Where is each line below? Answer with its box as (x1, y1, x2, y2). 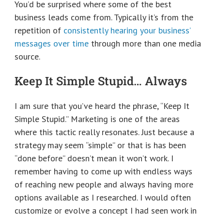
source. (15, 51, 40, 62)
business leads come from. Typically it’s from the (15, 12, 193, 23)
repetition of (15, 25, 63, 36)
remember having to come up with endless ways (15, 165, 192, 177)
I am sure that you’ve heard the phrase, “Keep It (15, 100, 189, 111)
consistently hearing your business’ (63, 25, 190, 36)
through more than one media (89, 38, 201, 49)
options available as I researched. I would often (15, 191, 191, 203)
